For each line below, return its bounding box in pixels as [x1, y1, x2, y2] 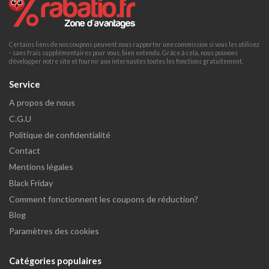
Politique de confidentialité [9, 129, 110, 140]
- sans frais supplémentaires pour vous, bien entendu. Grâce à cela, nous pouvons [9, 49, 238, 57]
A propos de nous [9, 97, 75, 108]
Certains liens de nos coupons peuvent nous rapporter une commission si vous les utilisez [9, 41, 259, 49]
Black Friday [9, 177, 53, 188]
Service [9, 79, 40, 90]
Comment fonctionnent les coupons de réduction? [9, 193, 198, 204]
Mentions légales [9, 162, 73, 172]
